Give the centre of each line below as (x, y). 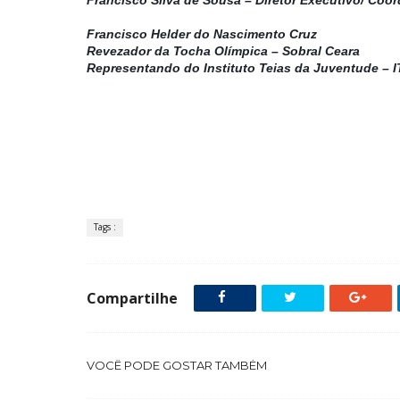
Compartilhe (132, 298)
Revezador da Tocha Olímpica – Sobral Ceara (223, 50)
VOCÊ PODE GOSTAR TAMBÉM (177, 365)
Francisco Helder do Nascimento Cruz (202, 33)
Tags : (105, 226)
